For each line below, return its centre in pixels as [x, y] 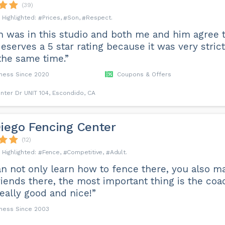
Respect [98, 18]
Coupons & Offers [144, 74]
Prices [51, 18]
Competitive [85, 152]
